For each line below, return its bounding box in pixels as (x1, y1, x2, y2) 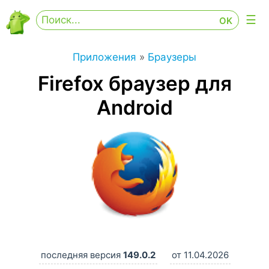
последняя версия (40, 249, 123, 261)
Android (96, 95, 173, 119)
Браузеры (148, 51, 196, 63)
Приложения (73, 51, 136, 63)
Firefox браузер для (37, 71, 232, 95)
